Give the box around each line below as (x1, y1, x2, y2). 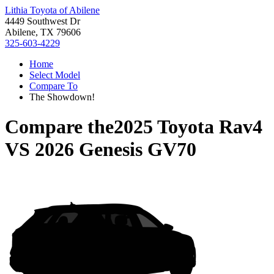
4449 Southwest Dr (5, 16, 80, 26)
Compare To (29, 81, 78, 91)
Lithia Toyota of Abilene (5, 5, 100, 15)
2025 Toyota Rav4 (114, 116, 262, 138)
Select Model (29, 70, 80, 80)
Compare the (5, 116, 114, 138)
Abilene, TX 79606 (5, 27, 81, 37)
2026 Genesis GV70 (35, 138, 196, 161)
